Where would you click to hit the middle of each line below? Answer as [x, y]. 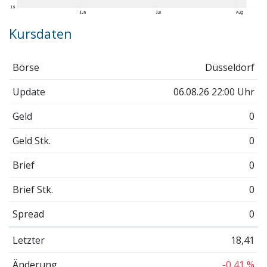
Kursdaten [41, 34]
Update [29, 91]
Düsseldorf [230, 67]
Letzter [28, 240]
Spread [28, 214]
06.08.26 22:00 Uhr [214, 91]
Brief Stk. [32, 189]
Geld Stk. [31, 140]
